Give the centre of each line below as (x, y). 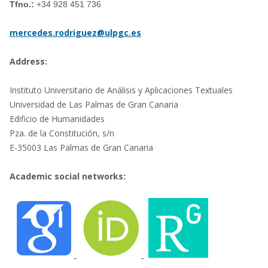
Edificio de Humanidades (57, 118)
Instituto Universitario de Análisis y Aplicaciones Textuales (121, 90)
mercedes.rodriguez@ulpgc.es (75, 32)
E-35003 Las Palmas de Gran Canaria (81, 147)
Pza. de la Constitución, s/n (62, 133)
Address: (30, 61)
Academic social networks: (69, 176)
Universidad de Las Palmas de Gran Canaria (94, 104)
